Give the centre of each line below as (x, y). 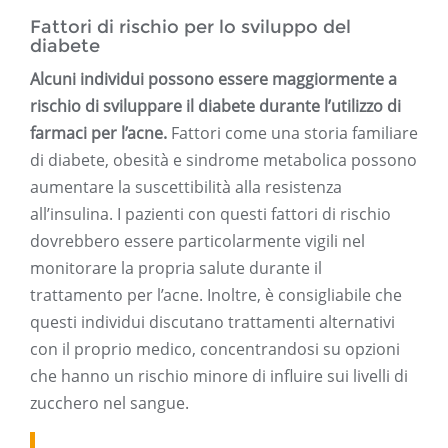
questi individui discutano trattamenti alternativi (212, 322)
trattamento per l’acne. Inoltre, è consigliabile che (216, 295)
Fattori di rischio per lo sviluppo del (190, 27)
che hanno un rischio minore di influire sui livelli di (219, 376)
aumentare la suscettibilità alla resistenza (186, 187)
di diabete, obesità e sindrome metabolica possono (223, 160)
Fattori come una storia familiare (292, 133)
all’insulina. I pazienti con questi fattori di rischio (210, 214)
